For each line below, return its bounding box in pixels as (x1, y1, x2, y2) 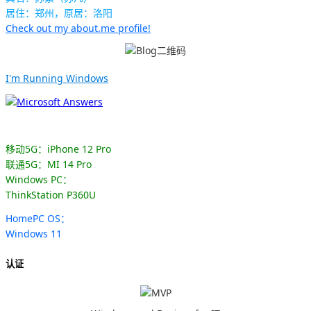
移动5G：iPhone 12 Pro (6, 142, 111, 156)
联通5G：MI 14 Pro (6, 158, 92, 171)
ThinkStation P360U (6, 188, 96, 202)
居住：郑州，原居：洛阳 (6, 6, 112, 20)
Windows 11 (6, 227, 62, 241)
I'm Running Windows (6, 72, 108, 85)
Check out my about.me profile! (6, 22, 151, 35)
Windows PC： (6, 173, 72, 187)
